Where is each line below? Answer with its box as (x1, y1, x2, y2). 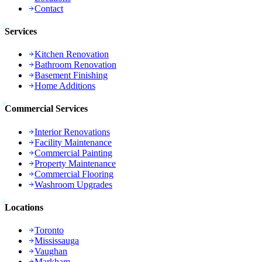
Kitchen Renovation (35, 49, 109, 60)
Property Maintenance (35, 158, 116, 168)
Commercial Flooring (35, 168, 113, 179)
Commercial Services (5, 104, 88, 114)
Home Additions (35, 81, 95, 91)
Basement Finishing (35, 70, 108, 81)
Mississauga (35, 236, 79, 246)
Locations (5, 202, 43, 212)
